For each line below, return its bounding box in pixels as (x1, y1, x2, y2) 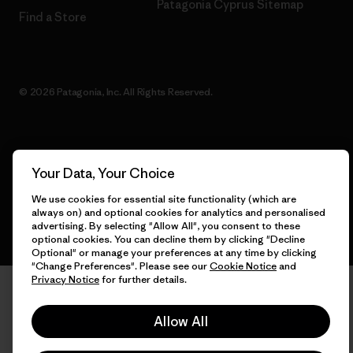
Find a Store (19, 9, 87, 25)
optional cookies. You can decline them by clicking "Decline (32, 232, 305, 246)
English (23, 155, 56, 169)
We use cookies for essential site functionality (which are (32, 192, 296, 206)
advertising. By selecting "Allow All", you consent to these (32, 219, 300, 232)
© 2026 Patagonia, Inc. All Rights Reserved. (19, 85, 213, 99)
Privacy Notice (32, 273, 99, 286)
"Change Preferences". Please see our (32, 259, 210, 273)
